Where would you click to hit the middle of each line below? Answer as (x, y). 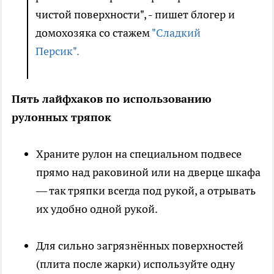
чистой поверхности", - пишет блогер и (135, 15)
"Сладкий (176, 33)
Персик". (57, 51)
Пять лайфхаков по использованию (112, 99)
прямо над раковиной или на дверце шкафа (148, 172)
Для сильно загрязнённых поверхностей (140, 246)
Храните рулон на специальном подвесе (139, 154)
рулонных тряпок (61, 117)
